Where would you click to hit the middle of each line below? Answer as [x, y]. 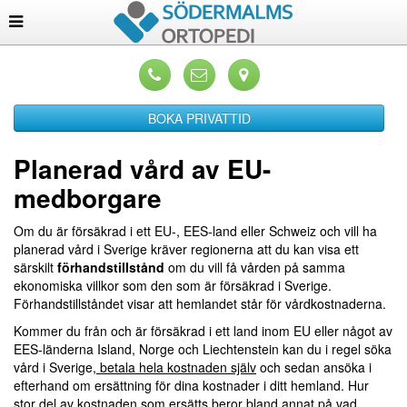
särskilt [35, 267]
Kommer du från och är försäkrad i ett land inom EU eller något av [203, 331]
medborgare [88, 198]
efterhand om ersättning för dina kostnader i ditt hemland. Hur [191, 385]
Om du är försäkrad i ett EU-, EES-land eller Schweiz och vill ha [195, 231]
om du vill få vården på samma [257, 267]
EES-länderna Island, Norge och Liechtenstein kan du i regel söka [203, 349]
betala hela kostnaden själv [176, 367]
